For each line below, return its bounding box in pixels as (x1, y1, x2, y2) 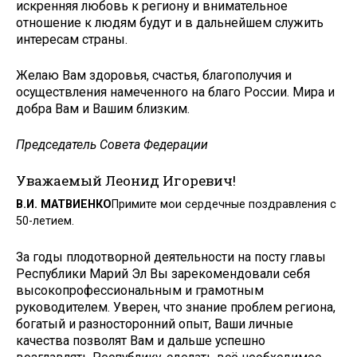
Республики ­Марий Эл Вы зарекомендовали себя (16, 265, 310, 281)
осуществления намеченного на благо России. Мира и (16, 84, 335, 100)
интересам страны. (16, 32, 127, 48)
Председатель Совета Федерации (16, 136, 208, 152)
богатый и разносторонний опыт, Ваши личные (16, 316, 293, 331)
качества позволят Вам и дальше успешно (16, 332, 265, 348)
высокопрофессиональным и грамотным (16, 282, 264, 298)
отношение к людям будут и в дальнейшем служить (16, 15, 324, 31)
